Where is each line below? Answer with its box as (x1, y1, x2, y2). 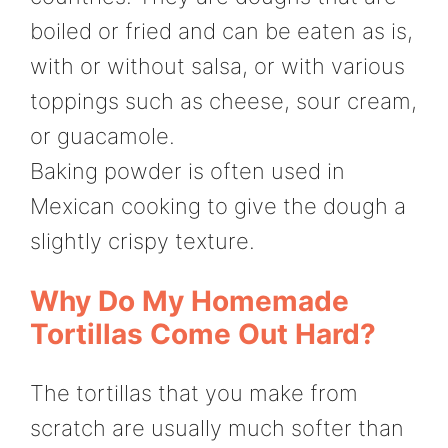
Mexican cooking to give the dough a (30, 192, 406, 219)
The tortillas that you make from (30, 380, 358, 407)
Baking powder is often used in (30, 157, 345, 184)
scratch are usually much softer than (30, 415, 404, 442)
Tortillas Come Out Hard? (30, 317, 376, 352)
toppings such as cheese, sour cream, (30, 87, 417, 114)
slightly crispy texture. (30, 227, 255, 254)
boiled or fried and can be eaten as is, (30, 17, 413, 44)
